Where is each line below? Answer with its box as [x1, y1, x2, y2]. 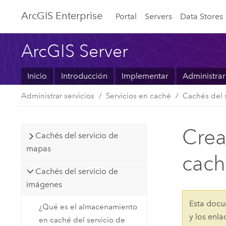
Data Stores [180, 11, 223, 21]
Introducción [61, 71, 107, 81]
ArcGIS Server [21, 40, 129, 61]
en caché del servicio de [39, 215, 126, 225]
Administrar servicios [21, 91, 95, 100]
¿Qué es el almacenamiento [39, 202, 138, 212]
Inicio [27, 71, 47, 81]
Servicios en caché [106, 91, 172, 100]
